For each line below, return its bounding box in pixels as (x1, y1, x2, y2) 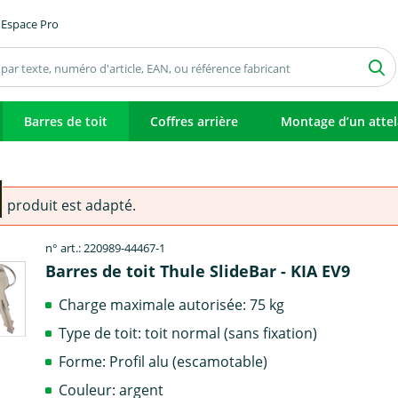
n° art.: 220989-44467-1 (45, 240, 166, 256)
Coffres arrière (150, 113, 238, 130)
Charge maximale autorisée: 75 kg (59, 294, 285, 314)
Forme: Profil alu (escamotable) (59, 351, 268, 371)
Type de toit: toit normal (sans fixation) (59, 322, 318, 343)
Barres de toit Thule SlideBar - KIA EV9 (45, 260, 351, 282)
